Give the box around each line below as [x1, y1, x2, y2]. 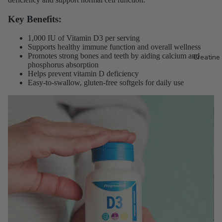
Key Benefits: [8, 13, 61, 24]
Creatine [193, 53, 220, 62]
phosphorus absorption [28, 60, 99, 69]
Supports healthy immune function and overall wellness [28, 43, 201, 52]
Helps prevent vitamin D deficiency [28, 69, 139, 78]
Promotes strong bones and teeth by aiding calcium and [28, 52, 200, 60]
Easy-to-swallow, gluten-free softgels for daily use [28, 78, 184, 87]
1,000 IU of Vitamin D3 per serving [28, 34, 140, 43]
